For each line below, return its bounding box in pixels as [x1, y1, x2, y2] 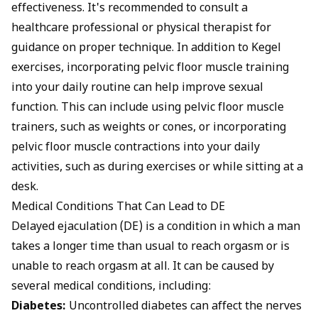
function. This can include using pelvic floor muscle [11, 100, 284, 116]
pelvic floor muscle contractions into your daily [11, 140, 260, 155]
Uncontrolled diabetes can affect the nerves [66, 299, 302, 314]
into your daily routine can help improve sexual [11, 80, 263, 96]
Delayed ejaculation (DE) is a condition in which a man [11, 219, 300, 235]
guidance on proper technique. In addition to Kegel [11, 40, 281, 56]
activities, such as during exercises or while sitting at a [11, 160, 303, 175]
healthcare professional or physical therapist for [11, 21, 271, 36]
